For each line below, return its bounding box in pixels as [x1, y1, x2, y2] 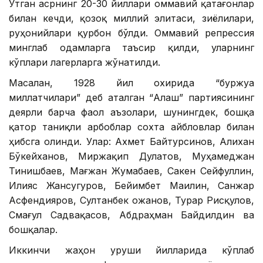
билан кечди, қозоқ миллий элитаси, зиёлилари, [9, 12, 254, 25]
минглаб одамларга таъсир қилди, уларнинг [9, 42, 254, 54]
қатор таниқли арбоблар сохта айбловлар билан [9, 121, 254, 133]
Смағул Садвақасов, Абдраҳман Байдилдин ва [9, 209, 254, 221]
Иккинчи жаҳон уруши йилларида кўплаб [9, 244, 254, 257]
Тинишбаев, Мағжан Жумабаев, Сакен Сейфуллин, [9, 165, 254, 177]
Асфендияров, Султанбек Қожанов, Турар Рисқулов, [9, 194, 254, 207]
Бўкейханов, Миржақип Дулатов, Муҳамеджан [9, 150, 254, 163]
